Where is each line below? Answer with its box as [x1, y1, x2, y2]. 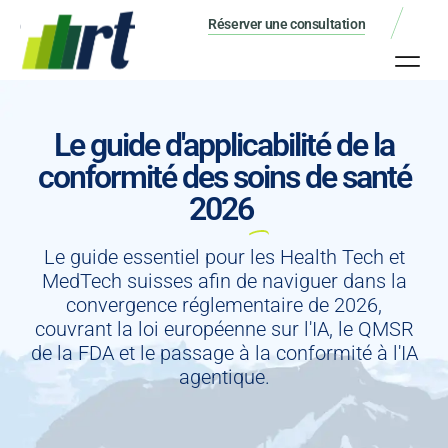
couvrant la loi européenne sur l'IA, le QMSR [34, 317, 414, 342]
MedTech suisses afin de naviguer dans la [41, 269, 407, 294]
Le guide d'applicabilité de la [54, 126, 394, 165]
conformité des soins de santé [37, 158, 411, 197]
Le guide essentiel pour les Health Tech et [43, 245, 405, 270]
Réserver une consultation [208, 15, 366, 32]
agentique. [178, 365, 270, 390]
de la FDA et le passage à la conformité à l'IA [30, 341, 418, 366]
